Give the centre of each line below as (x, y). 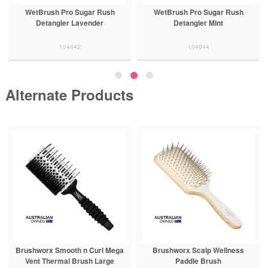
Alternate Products (69, 94)
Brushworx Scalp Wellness (199, 250)
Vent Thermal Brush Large (70, 261)
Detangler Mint (199, 22)
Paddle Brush (199, 261)
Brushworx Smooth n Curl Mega (70, 250)
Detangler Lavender (70, 22)
